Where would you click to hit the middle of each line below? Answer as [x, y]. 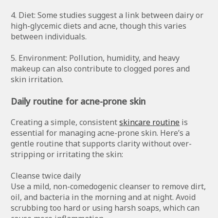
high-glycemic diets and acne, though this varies [99, 26]
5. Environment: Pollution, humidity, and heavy [95, 58]
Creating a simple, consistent [65, 122]
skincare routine [150, 122]
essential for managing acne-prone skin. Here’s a [100, 133]
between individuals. [49, 36]
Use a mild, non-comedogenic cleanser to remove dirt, [109, 186]
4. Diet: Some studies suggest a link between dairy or [107, 15]
